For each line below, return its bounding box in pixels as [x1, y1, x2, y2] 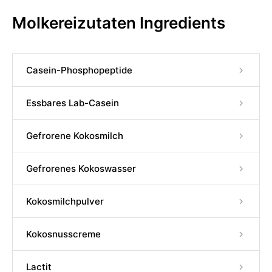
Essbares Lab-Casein [26, 97, 119, 109]
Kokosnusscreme [26, 228, 101, 240]
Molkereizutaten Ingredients [12, 13, 225, 32]
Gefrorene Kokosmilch [26, 130, 123, 141]
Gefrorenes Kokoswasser [26, 163, 136, 174]
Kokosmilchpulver [26, 195, 104, 207]
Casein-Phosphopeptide [26, 64, 132, 76]
